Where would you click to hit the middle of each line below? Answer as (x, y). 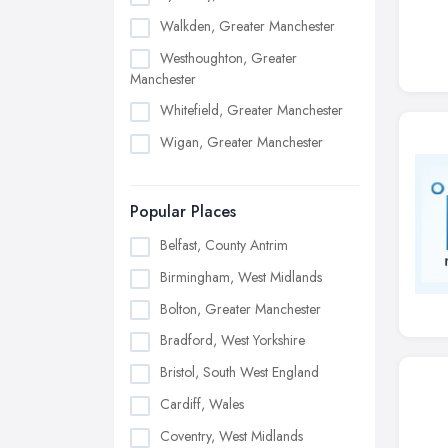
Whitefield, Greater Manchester (251, 110)
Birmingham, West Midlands (241, 276)
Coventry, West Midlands (231, 435)
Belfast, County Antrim (224, 245)
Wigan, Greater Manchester (241, 142)
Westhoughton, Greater (228, 57)
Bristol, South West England (239, 372)
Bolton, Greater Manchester (240, 308)
